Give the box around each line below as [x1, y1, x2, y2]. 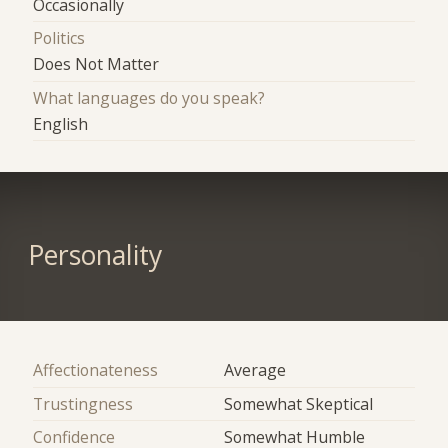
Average [224, 359, 286, 382]
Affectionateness [33, 359, 159, 382]
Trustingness [33, 392, 134, 415]
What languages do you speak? [33, 86, 266, 109]
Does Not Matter [33, 53, 160, 76]
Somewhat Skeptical [224, 392, 373, 415]
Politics [33, 27, 86, 50]
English [33, 112, 89, 135]
